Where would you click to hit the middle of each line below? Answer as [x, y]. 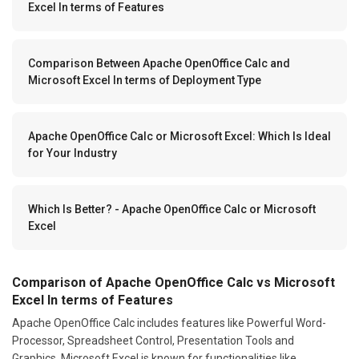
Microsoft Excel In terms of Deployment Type [145, 80]
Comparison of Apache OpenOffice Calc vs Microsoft [173, 282]
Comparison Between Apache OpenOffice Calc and [159, 63]
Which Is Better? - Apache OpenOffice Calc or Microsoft [172, 209]
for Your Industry [73, 153]
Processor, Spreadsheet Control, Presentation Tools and [153, 340]
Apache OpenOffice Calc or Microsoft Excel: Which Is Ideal [179, 136]
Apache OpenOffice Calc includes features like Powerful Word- [169, 323]
